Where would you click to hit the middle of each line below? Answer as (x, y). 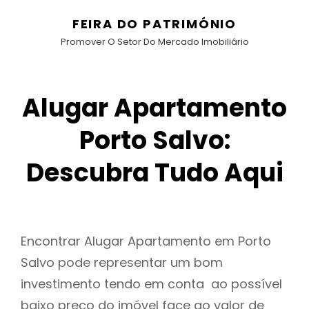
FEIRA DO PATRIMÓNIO (154, 24)
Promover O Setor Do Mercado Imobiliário (154, 42)
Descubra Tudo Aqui (154, 173)
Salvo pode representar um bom (122, 263)
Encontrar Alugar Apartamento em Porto (146, 241)
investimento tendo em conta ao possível (151, 284)
